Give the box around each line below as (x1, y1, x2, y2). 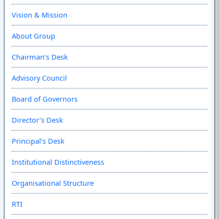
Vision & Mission (11, 10, 67, 20)
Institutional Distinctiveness (11, 156, 104, 167)
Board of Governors (11, 94, 78, 104)
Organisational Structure (11, 177, 94, 188)
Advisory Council (11, 73, 67, 83)
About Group (11, 31, 55, 41)
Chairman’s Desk (11, 52, 68, 62)
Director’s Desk (11, 114, 63, 125)
